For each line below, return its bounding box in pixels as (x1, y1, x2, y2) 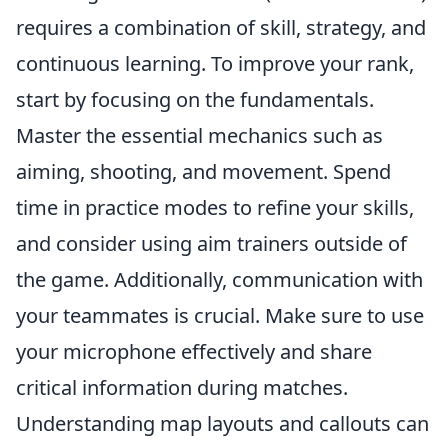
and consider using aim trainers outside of (16, 230, 407, 257)
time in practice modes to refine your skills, (16, 194, 414, 221)
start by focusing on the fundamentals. (16, 86, 374, 113)
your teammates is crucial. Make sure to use (16, 302, 424, 329)
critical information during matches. (16, 374, 348, 401)
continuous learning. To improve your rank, (16, 50, 414, 77)
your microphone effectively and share (16, 338, 372, 365)
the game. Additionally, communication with (16, 266, 423, 293)
